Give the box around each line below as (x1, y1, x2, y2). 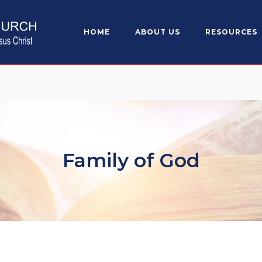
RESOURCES (205, 27, 257, 36)
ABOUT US (135, 27, 180, 36)
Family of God (62, 149, 200, 173)
